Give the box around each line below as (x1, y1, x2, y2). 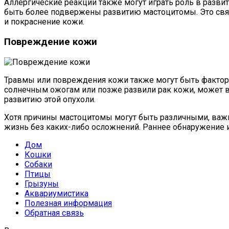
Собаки (25, 159, 52, 169)
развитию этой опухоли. (4, 94, 96, 104)
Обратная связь (25, 208, 84, 218)
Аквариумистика (25, 188, 88, 198)
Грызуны (25, 178, 59, 189)
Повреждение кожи (4, 36, 97, 48)
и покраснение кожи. (4, 17, 84, 27)
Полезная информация (25, 198, 112, 208)
